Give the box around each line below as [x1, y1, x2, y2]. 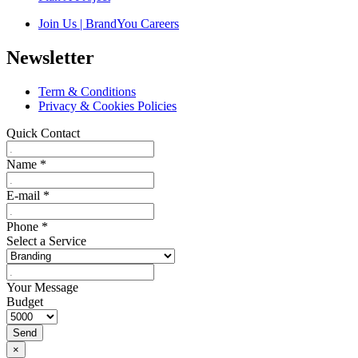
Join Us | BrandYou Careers [38, 17, 179, 31]
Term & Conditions [38, 85, 136, 99]
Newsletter [6, 47, 94, 69]
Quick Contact [6, 126, 80, 141]
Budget [6, 295, 43, 309]
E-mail [6, 189, 43, 203]
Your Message [6, 280, 78, 295]
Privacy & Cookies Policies [38, 99, 177, 113]
